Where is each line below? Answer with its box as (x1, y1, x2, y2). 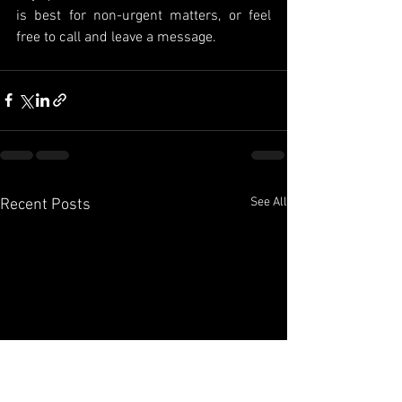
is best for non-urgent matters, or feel (16, 6, 271, 25)
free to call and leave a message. (16, 28, 216, 47)
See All (250, 194, 287, 210)
